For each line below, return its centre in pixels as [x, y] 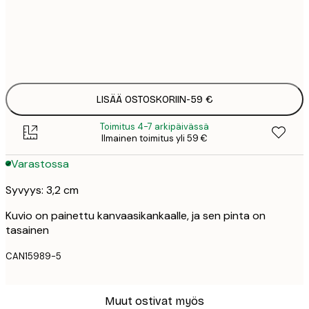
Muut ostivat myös [154, 301]
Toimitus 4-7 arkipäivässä [154, 127]
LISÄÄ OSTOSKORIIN [141, 99]
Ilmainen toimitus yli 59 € [154, 139]
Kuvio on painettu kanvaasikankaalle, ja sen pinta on [136, 216]
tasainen [27, 230]
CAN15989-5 [33, 257]
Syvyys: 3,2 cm [42, 190]
